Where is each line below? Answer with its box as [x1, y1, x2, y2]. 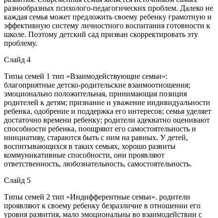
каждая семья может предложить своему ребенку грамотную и [4, 12, 212, 21]
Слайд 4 [4, 55, 31, 64]
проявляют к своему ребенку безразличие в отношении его [4, 201, 200, 210]
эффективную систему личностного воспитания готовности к [4, 21, 210, 30]
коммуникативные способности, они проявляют [4, 150, 164, 159]
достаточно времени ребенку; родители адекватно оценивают [4, 115, 210, 124]
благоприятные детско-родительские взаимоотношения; [4, 80, 190, 89]
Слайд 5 [4, 176, 31, 184]
